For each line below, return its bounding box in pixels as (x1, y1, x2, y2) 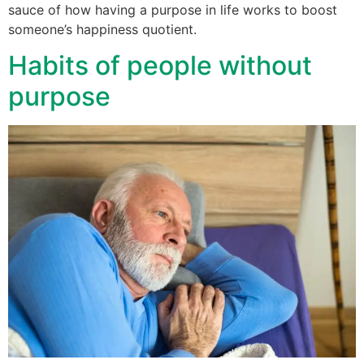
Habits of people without (8, 50, 312, 82)
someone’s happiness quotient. (8, 21, 197, 38)
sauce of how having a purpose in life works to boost (8, 2, 337, 19)
